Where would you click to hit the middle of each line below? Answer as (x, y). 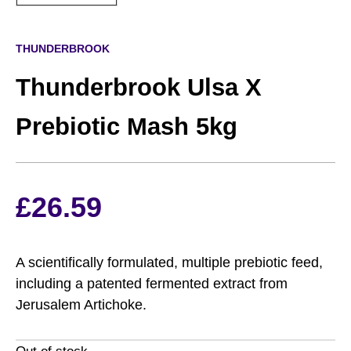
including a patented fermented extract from (152, 284)
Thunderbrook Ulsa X (139, 88)
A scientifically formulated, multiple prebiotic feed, (169, 263)
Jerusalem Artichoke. (81, 305)
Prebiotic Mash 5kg (127, 127)
